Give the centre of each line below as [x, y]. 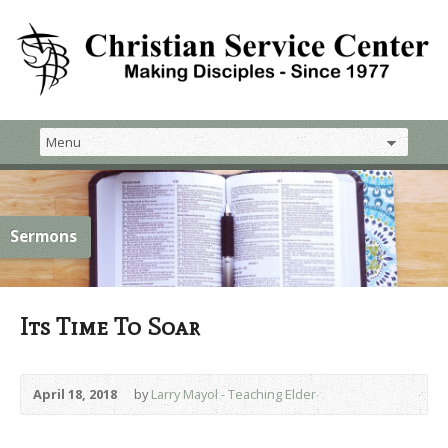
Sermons [43, 236]
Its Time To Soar [110, 326]
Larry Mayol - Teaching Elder [233, 393]
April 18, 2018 [75, 393]
